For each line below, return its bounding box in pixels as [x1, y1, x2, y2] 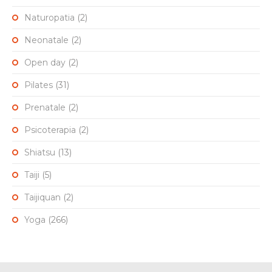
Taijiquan [24, 192, 61, 203]
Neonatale [24, 35, 69, 46]
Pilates [24, 80, 53, 91]
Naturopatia [24, 12, 75, 24]
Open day [24, 57, 66, 69]
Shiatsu [24, 147, 55, 158]
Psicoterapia [24, 124, 76, 136]
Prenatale [24, 102, 66, 114]
